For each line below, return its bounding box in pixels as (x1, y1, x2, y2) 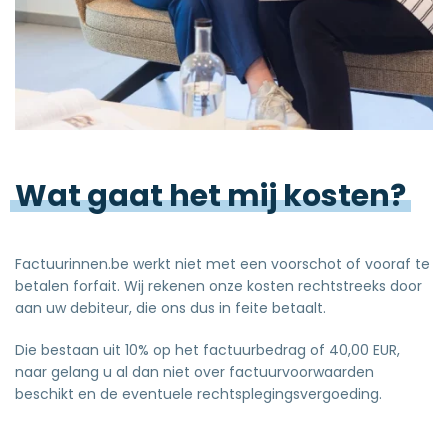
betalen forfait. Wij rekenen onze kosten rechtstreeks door (15, 275, 422, 296)
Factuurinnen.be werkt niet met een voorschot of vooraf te (15, 253, 430, 274)
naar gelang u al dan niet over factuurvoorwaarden (15, 361, 374, 382)
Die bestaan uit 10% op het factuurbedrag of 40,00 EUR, (15, 339, 400, 360)
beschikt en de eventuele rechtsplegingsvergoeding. (15, 383, 382, 404)
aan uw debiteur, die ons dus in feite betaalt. (15, 297, 326, 318)
